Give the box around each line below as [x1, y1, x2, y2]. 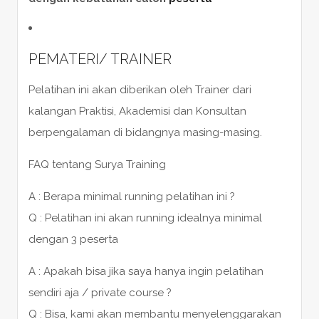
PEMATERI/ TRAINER [28, 50, 172, 68]
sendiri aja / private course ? [28, 286, 172, 299]
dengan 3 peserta [28, 232, 118, 246]
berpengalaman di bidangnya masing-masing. [28, 125, 262, 139]
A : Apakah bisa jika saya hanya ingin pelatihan [28, 264, 263, 278]
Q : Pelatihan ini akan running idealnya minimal [28, 211, 262, 224]
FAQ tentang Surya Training [28, 157, 166, 171]
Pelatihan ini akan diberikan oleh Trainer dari [28, 83, 251, 96]
